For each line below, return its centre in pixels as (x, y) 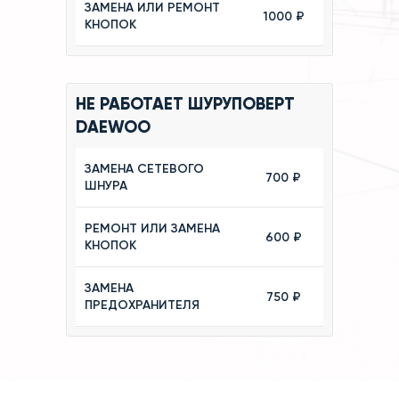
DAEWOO (113, 127)
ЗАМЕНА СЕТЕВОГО (144, 169)
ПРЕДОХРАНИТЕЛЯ (142, 305)
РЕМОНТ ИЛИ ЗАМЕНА (152, 229)
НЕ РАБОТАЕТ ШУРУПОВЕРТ (185, 104)
